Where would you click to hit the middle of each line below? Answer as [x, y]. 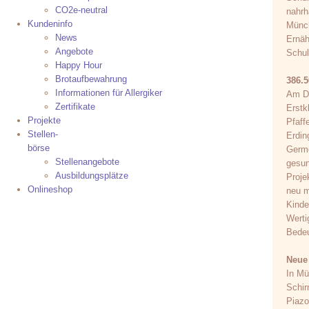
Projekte [44, 121]
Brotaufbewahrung [91, 79]
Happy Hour [79, 66]
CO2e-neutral [81, 10]
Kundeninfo [50, 24]
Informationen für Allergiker [109, 93]
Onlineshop [50, 190]
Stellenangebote [87, 162]
